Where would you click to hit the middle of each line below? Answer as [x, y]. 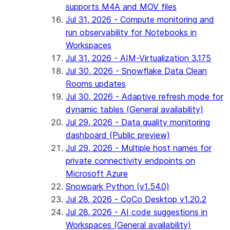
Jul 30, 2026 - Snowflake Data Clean [136, 71]
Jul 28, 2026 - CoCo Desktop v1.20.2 [136, 199]
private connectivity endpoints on [130, 161]
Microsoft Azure [97, 174]
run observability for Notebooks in [131, 32]
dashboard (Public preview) [118, 135]
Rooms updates [96, 84]
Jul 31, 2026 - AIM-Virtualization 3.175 [138, 58]
